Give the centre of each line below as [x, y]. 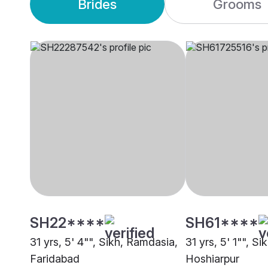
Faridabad [55, 259]
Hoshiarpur [212, 259]
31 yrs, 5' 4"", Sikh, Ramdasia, [104, 242]
